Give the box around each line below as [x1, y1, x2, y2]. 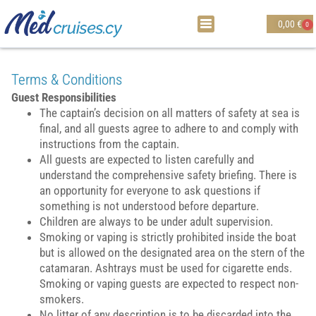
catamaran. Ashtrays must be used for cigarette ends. [39, 261, 292, 275]
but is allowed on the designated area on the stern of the [39, 245, 305, 260]
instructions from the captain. [39, 137, 179, 151]
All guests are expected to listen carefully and [39, 152, 254, 166]
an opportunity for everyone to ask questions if [39, 183, 260, 197]
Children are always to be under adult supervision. [39, 214, 273, 229]
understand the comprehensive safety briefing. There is [39, 168, 297, 182]
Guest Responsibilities [11, 90, 116, 104]
